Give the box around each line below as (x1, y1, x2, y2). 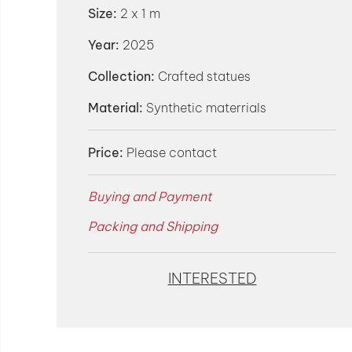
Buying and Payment (88, 189, 212, 204)
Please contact (126, 145, 217, 160)
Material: (88, 100, 143, 115)
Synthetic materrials (143, 100, 266, 115)
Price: (88, 145, 123, 160)
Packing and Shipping (88, 218, 218, 234)
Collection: (88, 68, 155, 84)
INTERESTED (167, 268, 257, 288)
